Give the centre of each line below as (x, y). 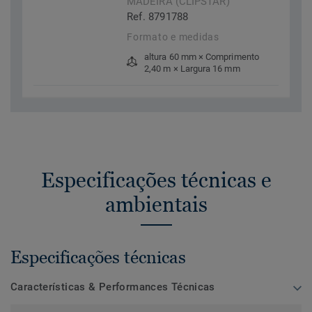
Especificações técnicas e (156, 180)
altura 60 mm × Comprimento (202, 57)
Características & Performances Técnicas (113, 287)
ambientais (156, 205)
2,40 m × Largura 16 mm (192, 69)
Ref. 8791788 (158, 17)
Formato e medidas (173, 37)
